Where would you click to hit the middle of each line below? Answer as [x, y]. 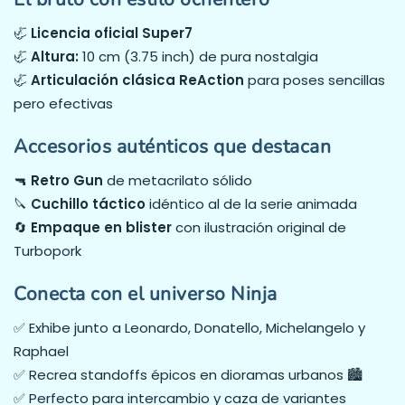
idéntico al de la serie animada [251, 204]
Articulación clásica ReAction [137, 80]
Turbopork [47, 251]
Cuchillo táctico [88, 204]
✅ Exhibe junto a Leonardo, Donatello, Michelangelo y [189, 328]
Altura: [55, 57]
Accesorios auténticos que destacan [172, 146]
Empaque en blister [101, 228]
